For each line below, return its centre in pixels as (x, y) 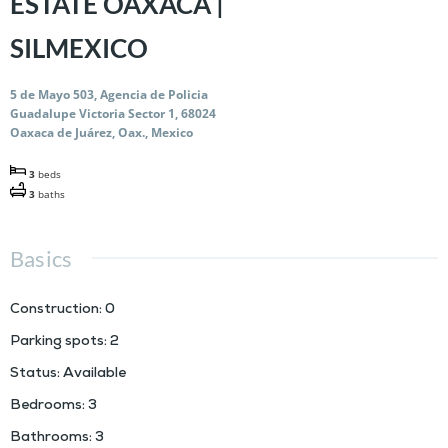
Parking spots (57, 343)
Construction (54, 311)
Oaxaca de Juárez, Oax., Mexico (101, 133)
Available (94, 375)
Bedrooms (46, 407)
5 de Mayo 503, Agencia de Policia (109, 95)
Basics (41, 259)
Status (33, 375)
